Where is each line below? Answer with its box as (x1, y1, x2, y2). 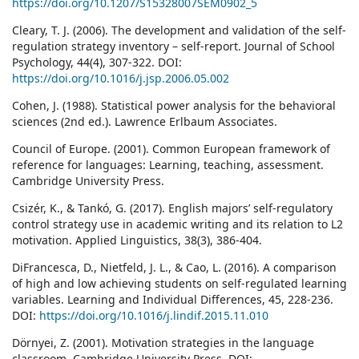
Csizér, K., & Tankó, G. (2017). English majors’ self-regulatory (12, 200, 333, 216)
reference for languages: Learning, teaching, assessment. (12, 157, 324, 173)
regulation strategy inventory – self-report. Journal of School (12, 38, 335, 54)
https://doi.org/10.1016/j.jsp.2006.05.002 (12, 71, 229, 87)
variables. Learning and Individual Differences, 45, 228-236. (12, 292, 333, 308)
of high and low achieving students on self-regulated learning (12, 276, 347, 292)
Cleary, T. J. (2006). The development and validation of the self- (12, 22, 346, 38)
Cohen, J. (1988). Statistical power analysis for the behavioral (12, 98, 336, 114)
